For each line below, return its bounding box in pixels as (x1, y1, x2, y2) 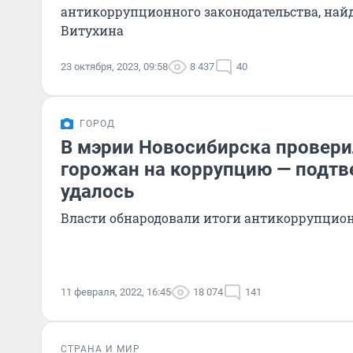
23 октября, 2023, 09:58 (61, 61, 168, 72)
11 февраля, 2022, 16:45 (61, 286, 171, 298)
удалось (61, 180, 134, 203)
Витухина (61, 22, 124, 39)
